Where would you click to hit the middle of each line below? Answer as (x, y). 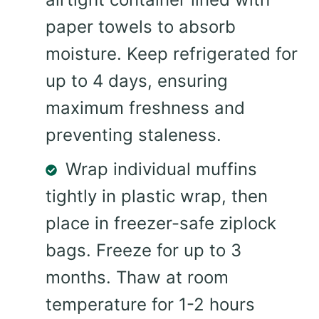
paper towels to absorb (141, 26)
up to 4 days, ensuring (137, 80)
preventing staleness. (134, 135)
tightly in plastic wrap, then (157, 196)
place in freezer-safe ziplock (161, 223)
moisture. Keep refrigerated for (172, 53)
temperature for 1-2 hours (150, 304)
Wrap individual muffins (161, 169)
